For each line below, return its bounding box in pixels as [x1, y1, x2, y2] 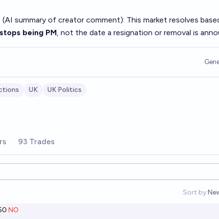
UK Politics [47, 86, 82, 94]
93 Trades [18, 137, 55, 146]
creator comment [58, 15, 120, 24]
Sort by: [182, 188, 208, 197]
